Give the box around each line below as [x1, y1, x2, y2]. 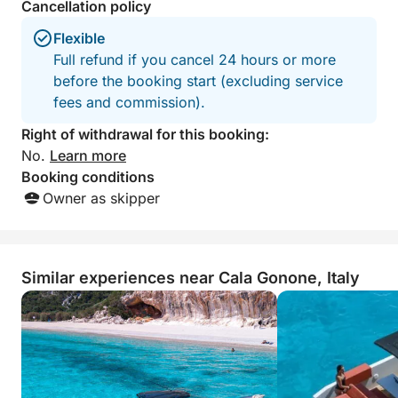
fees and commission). [53, 93, 205, 111]
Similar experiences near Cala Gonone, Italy [21, 268, 360, 287]
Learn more [50, 147, 126, 164]
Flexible [53, 29, 105, 47]
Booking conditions [21, 168, 155, 186]
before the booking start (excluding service [53, 72, 343, 90]
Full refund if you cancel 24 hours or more [53, 51, 336, 68]
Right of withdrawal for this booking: [21, 125, 269, 143]
